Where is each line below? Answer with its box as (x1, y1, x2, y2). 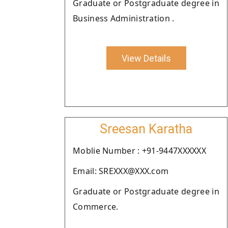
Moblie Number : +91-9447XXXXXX (73, 145, 206, 156)
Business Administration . (73, 13, 175, 24)
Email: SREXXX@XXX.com (73, 165, 169, 177)
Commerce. (73, 201, 119, 212)
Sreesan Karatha (100, 122, 192, 136)
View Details (121, 52, 171, 64)
